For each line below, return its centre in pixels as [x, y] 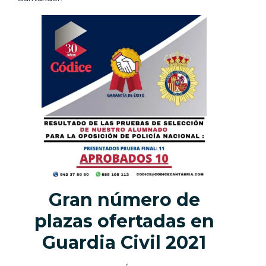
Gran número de [124, 200]
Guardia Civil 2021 [124, 243]
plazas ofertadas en [124, 221]
